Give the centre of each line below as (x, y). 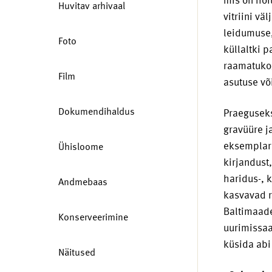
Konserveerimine (93, 217)
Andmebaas (83, 182)
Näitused (77, 252)
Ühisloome (81, 146)
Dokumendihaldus (97, 111)
